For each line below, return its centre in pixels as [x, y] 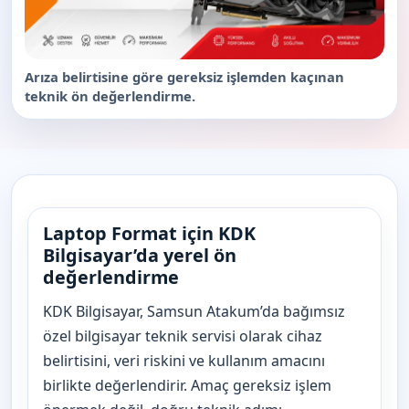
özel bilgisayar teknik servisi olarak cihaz [183, 336]
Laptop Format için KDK [149, 233]
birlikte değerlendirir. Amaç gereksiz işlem [187, 385]
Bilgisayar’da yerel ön [140, 255]
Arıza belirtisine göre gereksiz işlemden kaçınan [184, 76]
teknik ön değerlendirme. [110, 95]
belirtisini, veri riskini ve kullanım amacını [184, 360]
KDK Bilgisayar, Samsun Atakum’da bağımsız [194, 311]
